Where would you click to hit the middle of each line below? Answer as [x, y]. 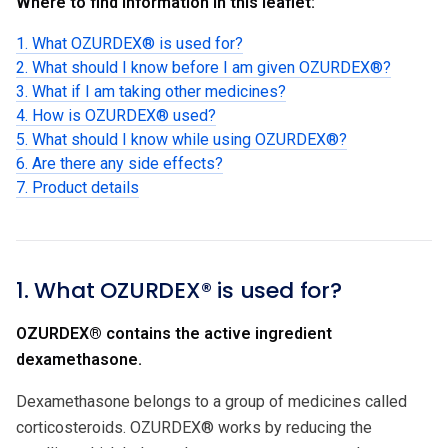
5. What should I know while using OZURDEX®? [181, 139]
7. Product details [77, 187]
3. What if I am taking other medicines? [151, 91]
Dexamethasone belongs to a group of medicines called [211, 401]
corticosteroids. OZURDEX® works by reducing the [194, 427]
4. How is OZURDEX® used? [116, 115]
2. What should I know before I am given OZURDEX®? [203, 67]
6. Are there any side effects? [119, 163]
